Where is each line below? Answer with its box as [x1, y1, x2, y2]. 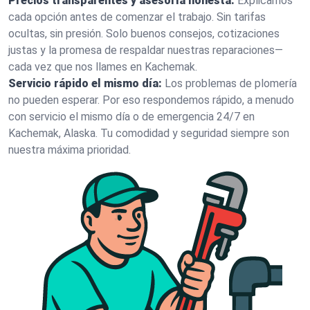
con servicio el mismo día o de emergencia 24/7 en [8, 110, 255, 123]
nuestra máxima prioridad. [8, 143, 131, 156]
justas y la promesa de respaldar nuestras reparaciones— [8, 44, 283, 57]
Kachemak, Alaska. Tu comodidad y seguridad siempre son [8, 127, 289, 140]
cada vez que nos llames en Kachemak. [8, 60, 197, 73]
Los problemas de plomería [165, 77, 297, 90]
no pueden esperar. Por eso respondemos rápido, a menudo [8, 93, 294, 107]
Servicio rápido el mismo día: [8, 77, 162, 90]
